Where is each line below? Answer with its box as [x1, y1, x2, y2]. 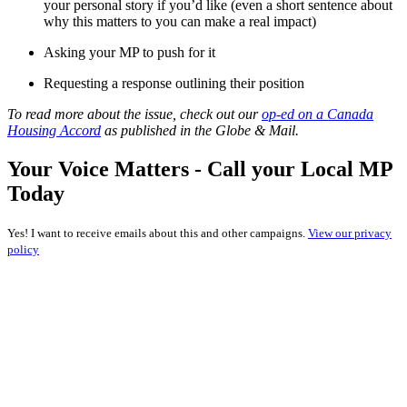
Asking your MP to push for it [44, 44, 215, 60]
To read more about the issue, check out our [7, 105, 262, 122]
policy [7, 242, 39, 256]
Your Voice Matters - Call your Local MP [7, 156, 392, 181]
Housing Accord [7, 122, 101, 138]
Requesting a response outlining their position [44, 74, 308, 91]
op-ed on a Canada [262, 105, 373, 122]
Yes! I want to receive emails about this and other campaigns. [7, 225, 308, 240]
